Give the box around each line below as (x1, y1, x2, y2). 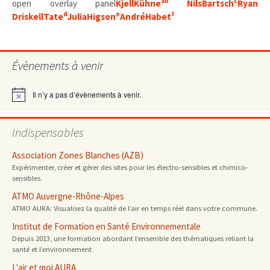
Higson (87, 11, 116, 22)
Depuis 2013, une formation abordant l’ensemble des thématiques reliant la (12, 234, 254, 243)
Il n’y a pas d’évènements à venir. (33, 89, 141, 100)
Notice (11, 93, 33, 104)
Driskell (12, 11, 43, 22)
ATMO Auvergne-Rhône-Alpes (12, 190, 124, 202)
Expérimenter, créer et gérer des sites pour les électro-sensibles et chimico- (12, 163, 248, 172)
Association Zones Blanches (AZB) (12, 149, 143, 162)
